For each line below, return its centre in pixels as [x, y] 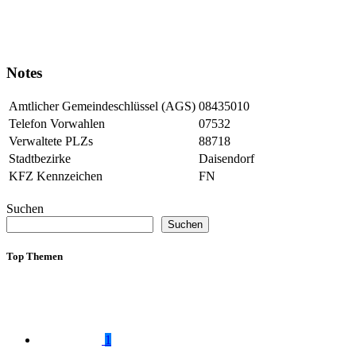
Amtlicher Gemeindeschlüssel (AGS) [102, 106]
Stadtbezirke [40, 158]
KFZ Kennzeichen [56, 176]
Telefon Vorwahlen [57, 123]
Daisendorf [226, 158]
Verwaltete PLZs [51, 141]
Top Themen [35, 256]
